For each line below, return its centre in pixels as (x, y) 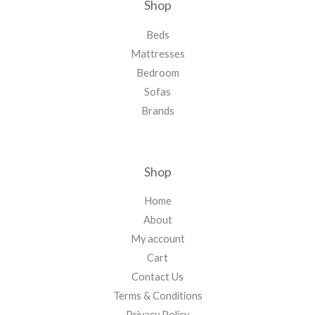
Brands (157, 110)
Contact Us (157, 277)
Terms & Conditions (157, 296)
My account (157, 239)
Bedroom (157, 72)
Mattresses (157, 53)
